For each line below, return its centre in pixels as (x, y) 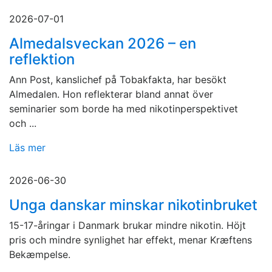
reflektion (42, 59)
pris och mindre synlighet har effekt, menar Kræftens (131, 240)
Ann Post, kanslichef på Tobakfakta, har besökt (118, 80)
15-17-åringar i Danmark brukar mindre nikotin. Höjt (127, 226)
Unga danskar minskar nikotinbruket (133, 205)
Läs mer (27, 148)
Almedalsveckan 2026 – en (103, 44)
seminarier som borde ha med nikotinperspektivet (124, 109)
